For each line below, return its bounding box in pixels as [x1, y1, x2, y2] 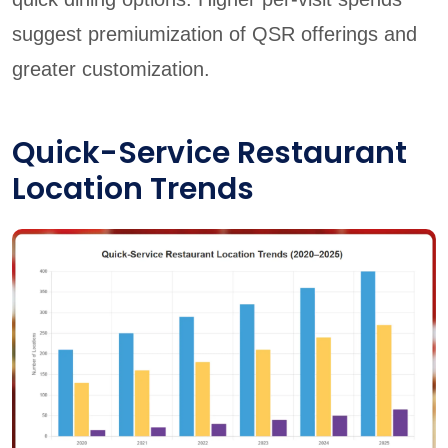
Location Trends [12, 167, 254, 210]
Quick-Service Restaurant [12, 131, 407, 174]
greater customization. [12, 57, 210, 80]
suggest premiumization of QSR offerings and [12, 22, 417, 45]
